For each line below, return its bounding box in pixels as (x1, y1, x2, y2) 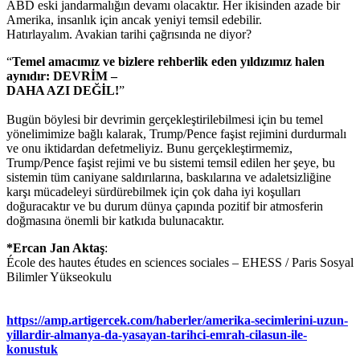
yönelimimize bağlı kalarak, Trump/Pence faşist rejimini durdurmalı (6, 126, 346, 141)
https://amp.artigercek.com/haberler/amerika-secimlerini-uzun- (6, 313, 348, 327)
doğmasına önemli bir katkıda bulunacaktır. (6, 213, 224, 227)
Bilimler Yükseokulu (6, 269, 112, 284)
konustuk (6, 342, 58, 356)
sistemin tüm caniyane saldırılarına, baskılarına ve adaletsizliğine (6, 170, 331, 184)
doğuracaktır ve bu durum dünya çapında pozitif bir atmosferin (6, 198, 323, 213)
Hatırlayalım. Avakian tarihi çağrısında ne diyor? (6, 27, 252, 41)
